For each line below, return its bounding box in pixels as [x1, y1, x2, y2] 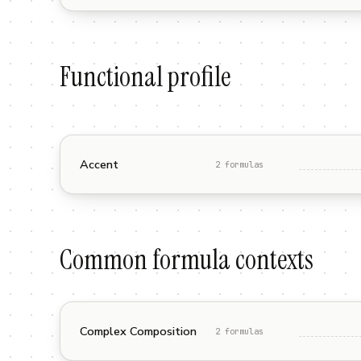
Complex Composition [80, 323, 197, 339]
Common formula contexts [60, 242, 313, 278]
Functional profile [60, 59, 230, 95]
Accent [80, 156, 118, 172]
